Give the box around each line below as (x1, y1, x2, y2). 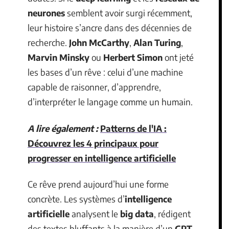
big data (120, 208, 154, 219)
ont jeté (163, 52, 194, 63)
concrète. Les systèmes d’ (28, 193, 125, 204)
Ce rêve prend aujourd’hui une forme (28, 178, 169, 190)
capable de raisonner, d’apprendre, (28, 81, 161, 93)
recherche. (28, 37, 69, 48)
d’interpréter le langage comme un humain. (28, 96, 193, 107)
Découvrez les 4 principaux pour (28, 137, 158, 149)
